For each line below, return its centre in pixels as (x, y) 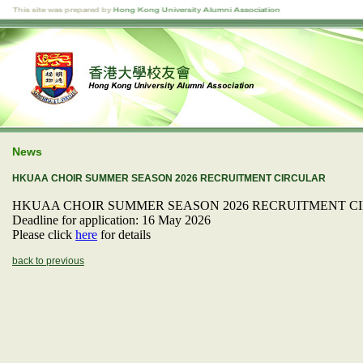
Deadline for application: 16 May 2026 (111, 220)
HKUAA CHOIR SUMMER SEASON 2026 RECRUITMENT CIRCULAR (169, 178)
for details (124, 235)
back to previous (48, 261)
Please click (44, 235)
